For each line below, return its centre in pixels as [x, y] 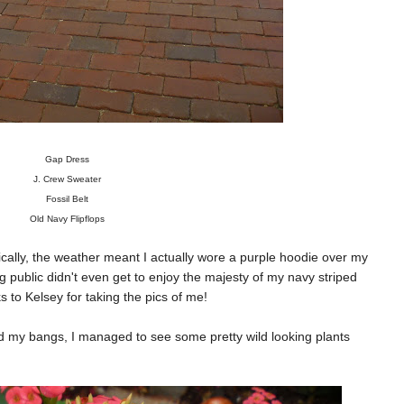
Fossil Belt [67, 198]
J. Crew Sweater [67, 179]
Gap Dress [67, 159]
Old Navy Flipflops [67, 218]
